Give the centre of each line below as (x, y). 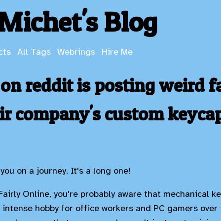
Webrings (76, 52)
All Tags (34, 52)
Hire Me (117, 52)
